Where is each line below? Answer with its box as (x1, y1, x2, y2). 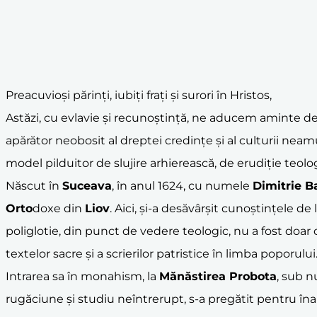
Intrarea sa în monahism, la (6, 269, 159, 283)
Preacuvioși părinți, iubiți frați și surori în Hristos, (6, 88, 272, 102)
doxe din (33, 201, 85, 215)
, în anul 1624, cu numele (112, 178, 253, 192)
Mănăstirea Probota (159, 269, 277, 283)
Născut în (6, 178, 62, 192)
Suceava (62, 178, 112, 192)
